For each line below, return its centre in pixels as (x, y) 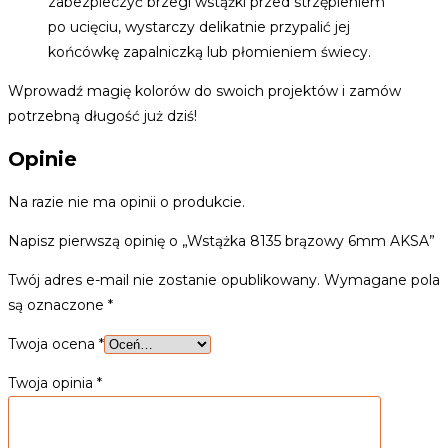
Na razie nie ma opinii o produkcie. (126, 202)
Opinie (42, 159)
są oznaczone (58, 305)
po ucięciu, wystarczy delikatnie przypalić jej (199, 26)
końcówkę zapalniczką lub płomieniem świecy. (209, 51)
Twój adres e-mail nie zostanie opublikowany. (164, 280)
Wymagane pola (382, 280)
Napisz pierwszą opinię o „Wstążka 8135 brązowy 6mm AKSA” (221, 241)
